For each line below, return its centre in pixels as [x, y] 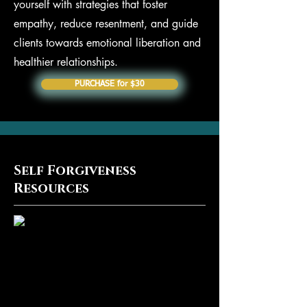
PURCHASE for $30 [110, 84]
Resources [51, 189]
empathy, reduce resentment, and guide [106, 24]
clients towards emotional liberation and [107, 43]
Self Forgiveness [75, 171]
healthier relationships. [66, 62]
